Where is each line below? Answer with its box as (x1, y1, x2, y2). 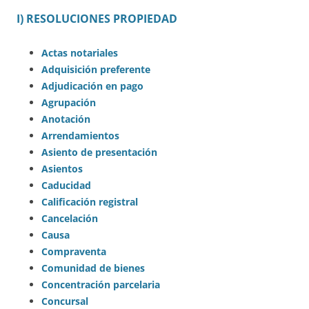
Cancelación (41, 212, 98, 226)
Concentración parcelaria (41, 278, 160, 292)
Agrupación (41, 96, 96, 110)
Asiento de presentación (41, 146, 157, 159)
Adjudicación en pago (41, 79, 143, 93)
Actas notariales (41, 46, 118, 60)
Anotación (41, 112, 90, 126)
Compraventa (41, 245, 106, 259)
